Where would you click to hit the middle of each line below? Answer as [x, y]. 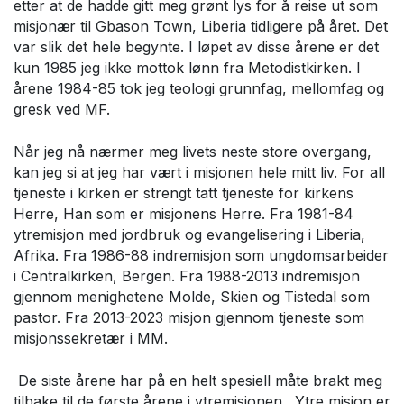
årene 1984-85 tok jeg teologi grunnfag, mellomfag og [199, 89]
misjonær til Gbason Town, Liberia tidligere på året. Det [201, 27]
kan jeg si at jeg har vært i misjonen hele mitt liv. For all [199, 173]
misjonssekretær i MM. [91, 339]
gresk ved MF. [62, 110]
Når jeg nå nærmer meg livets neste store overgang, [193, 152]
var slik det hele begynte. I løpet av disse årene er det [196, 47]
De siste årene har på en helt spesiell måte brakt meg [198, 381]
